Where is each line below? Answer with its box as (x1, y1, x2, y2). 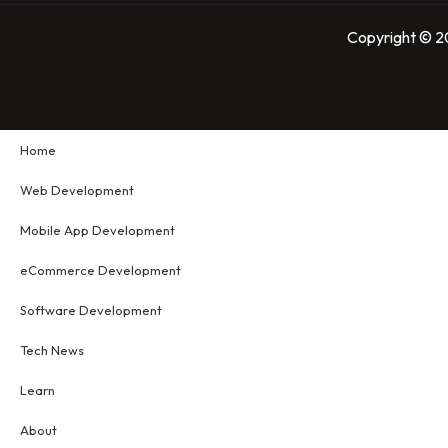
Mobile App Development (20, 221, 175, 238)
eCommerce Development (20, 261, 181, 278)
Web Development (20, 181, 134, 198)
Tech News (20, 341, 84, 358)
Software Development (20, 301, 162, 318)
